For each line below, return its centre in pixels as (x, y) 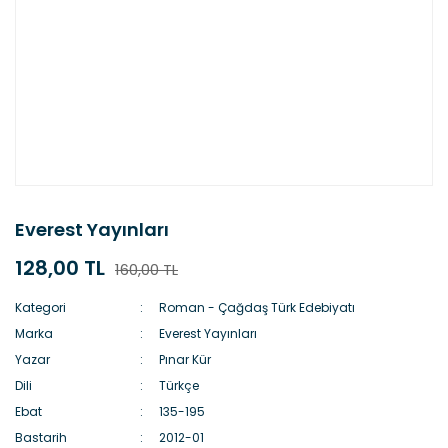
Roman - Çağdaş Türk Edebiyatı (257, 307)
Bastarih (41, 437)
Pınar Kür (185, 359)
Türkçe (179, 385)
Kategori (40, 307)
